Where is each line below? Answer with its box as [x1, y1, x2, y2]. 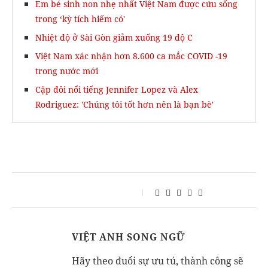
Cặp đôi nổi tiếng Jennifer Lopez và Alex [35, 84, 198, 95]
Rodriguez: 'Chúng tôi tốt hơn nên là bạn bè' [35, 99, 214, 110]
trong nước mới [35, 65, 98, 77]
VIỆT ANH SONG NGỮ [72, 230, 185, 243]
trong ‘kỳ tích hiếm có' [35, 13, 125, 25]
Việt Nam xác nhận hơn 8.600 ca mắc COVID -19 [35, 50, 227, 62]
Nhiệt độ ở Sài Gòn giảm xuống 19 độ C [35, 32, 193, 43]
